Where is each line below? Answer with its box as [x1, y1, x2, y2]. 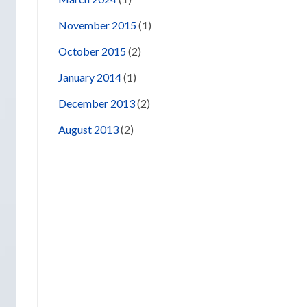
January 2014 [58, 71, 121, 84]
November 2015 [58, 19, 136, 32]
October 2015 [58, 45, 126, 58]
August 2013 [58, 123, 119, 136]
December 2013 [58, 97, 135, 110]
